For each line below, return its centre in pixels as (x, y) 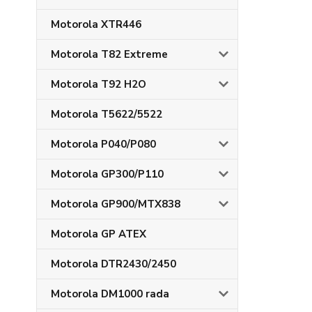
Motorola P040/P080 (103, 144)
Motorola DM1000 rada (110, 294)
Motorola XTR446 (96, 24)
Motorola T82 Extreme (109, 54)
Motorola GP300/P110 (107, 174)
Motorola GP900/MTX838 (116, 204)
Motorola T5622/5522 (107, 114)
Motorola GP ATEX (99, 234)
